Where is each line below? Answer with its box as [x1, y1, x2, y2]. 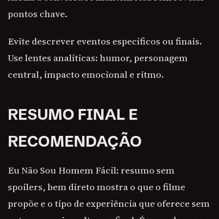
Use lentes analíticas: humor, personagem [8, 51, 188, 65]
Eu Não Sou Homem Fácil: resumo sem [8, 164, 175, 177]
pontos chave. [8, 7, 67, 21]
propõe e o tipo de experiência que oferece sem [8, 197, 210, 210]
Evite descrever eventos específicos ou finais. [8, 35, 202, 48]
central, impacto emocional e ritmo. [8, 68, 164, 81]
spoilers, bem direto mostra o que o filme [8, 180, 185, 194]
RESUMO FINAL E [8, 105, 138, 124]
